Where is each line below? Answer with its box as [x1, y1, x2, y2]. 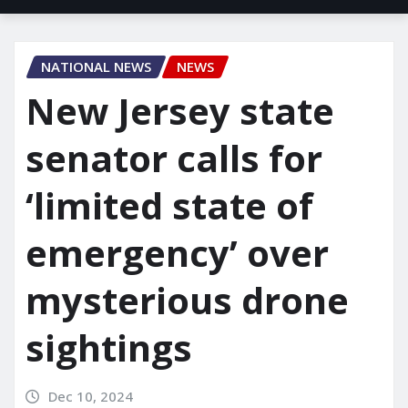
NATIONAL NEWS [41, 57, 151, 76]
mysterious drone [25, 275, 349, 325]
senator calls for [25, 133, 322, 183]
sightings [25, 322, 192, 372]
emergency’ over [25, 228, 329, 278]
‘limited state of [25, 180, 313, 230]
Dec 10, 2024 [47, 387, 133, 405]
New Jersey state [25, 86, 334, 136]
